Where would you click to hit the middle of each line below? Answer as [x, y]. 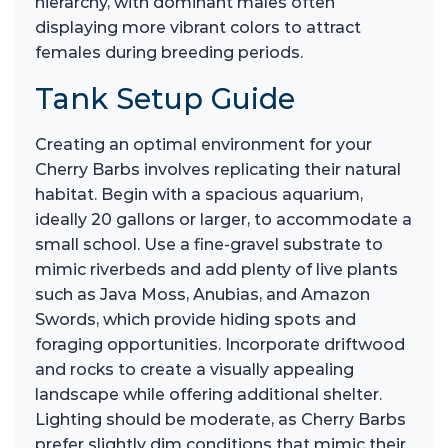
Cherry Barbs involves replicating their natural [218, 169]
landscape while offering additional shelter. [208, 394]
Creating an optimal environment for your [203, 144]
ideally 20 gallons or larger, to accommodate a [223, 219]
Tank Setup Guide [165, 98]
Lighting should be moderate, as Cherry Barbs [220, 419]
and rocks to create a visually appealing [194, 369]
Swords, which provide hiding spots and [195, 319]
